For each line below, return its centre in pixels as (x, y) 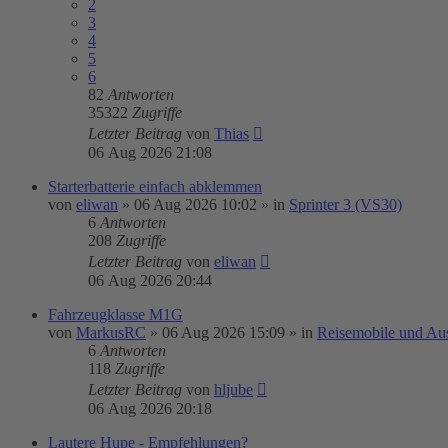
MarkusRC (111, 332)
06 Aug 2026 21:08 (150, 152)
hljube (233, 389)
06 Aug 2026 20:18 (150, 408)
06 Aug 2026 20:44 (150, 280)
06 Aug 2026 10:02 (195, 204)
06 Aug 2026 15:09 (223, 332)
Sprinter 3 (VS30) (345, 204)
